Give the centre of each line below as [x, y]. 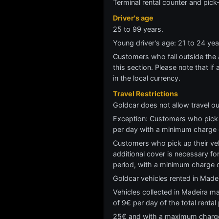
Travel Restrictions [145, 94]
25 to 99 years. [138, 29]
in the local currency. [147, 78]
